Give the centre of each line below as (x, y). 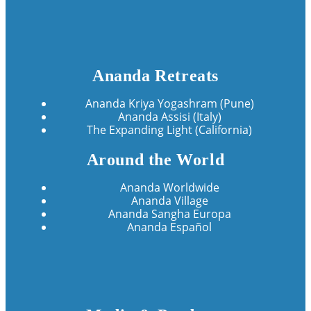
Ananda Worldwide (169, 187)
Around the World (155, 160)
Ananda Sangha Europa (169, 214)
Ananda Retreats (155, 76)
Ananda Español (169, 227)
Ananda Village (169, 201)
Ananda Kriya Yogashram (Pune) (169, 103)
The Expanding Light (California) (169, 130)
